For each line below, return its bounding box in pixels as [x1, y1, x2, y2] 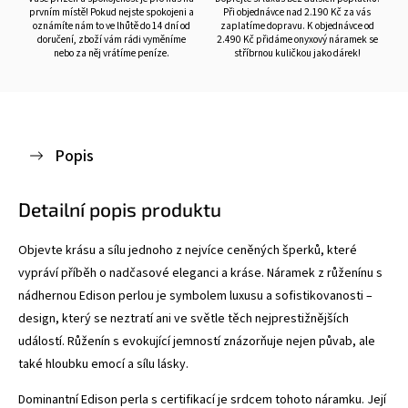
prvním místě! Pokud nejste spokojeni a [28, 5, 194, 19]
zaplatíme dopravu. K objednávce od [219, 18, 374, 33]
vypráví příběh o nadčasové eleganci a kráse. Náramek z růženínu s [18, 263, 382, 282]
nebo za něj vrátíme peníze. [53, 46, 169, 60]
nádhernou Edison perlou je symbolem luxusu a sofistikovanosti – [18, 286, 372, 305]
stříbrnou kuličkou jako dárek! [233, 46, 361, 60]
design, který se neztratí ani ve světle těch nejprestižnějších [18, 309, 349, 328]
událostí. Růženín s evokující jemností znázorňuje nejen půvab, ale [18, 331, 375, 351]
